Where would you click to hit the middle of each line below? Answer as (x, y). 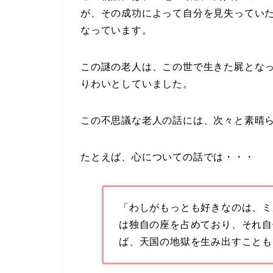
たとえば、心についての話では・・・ (168, 157)
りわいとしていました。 (137, 84)
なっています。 (116, 30)
